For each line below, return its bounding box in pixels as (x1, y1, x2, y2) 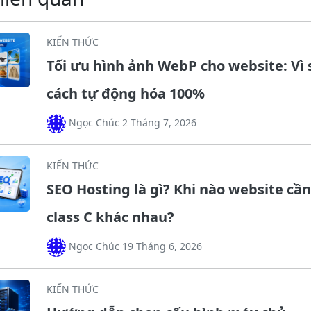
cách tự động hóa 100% (46, 83, 205, 103)
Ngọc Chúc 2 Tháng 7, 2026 (65, 115, 196, 129)
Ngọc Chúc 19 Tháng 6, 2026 (65, 239, 202, 253)
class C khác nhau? (46, 207, 174, 226)
